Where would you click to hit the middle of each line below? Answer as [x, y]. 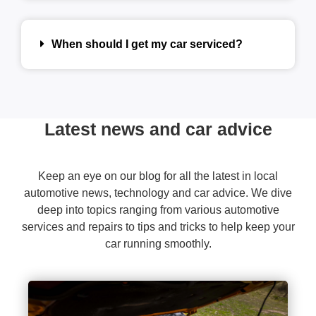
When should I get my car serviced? [147, 44]
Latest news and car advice [158, 129]
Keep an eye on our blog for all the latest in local [158, 176]
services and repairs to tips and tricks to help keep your [158, 227]
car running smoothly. [158, 244]
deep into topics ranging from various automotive [158, 210]
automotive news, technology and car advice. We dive [158, 193]
